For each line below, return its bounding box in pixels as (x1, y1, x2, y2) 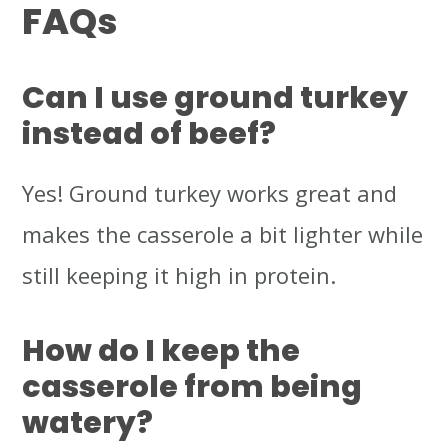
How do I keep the (22, 329, 301, 373)
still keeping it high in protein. (22, 260, 337, 291)
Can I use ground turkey (22, 76, 409, 120)
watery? (22, 401, 154, 445)
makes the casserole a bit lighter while (22, 219, 424, 250)
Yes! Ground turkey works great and (22, 178, 398, 209)
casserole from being (22, 365, 363, 409)
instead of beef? (22, 112, 277, 156)
